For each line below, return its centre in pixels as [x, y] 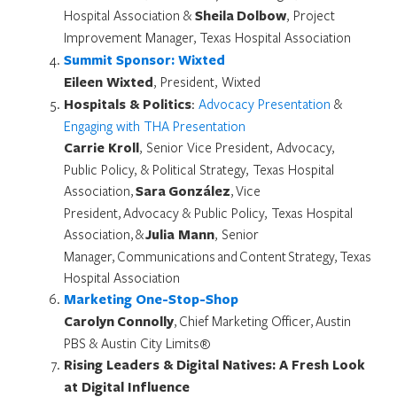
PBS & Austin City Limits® [138, 343]
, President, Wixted [208, 81]
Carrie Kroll [101, 147]
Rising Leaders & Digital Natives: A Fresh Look [214, 364]
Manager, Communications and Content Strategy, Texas [218, 256]
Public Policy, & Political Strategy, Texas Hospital [199, 169]
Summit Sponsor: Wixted [144, 59]
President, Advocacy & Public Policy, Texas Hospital [208, 212]
